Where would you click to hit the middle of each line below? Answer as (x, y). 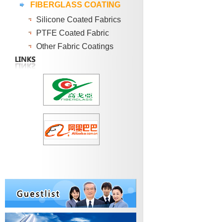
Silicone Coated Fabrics (79, 20)
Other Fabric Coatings (75, 46)
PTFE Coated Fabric (73, 33)
